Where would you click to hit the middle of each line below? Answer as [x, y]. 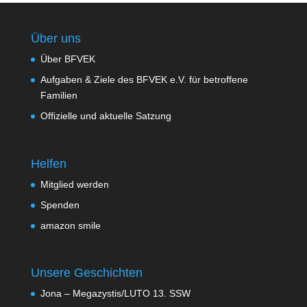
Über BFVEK [67, 59]
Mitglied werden [74, 184]
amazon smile [70, 225]
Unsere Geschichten [86, 272]
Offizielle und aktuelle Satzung [106, 116]
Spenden [60, 205]
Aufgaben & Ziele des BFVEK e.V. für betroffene [144, 80]
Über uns [56, 39]
